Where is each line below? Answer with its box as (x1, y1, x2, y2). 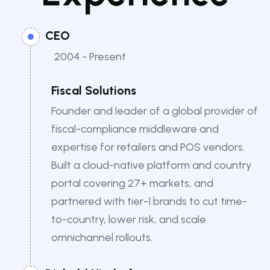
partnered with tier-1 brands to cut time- (51, 195, 247, 209)
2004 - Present (54, 50, 126, 64)
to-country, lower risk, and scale (51, 213, 206, 227)
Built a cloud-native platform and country (51, 159, 251, 172)
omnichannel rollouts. (51, 231, 152, 245)
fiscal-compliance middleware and (51, 122, 219, 136)
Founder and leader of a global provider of (51, 104, 258, 118)
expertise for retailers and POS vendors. (51, 140, 245, 154)
